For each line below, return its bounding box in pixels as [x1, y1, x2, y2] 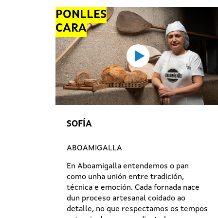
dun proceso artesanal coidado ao [67, 194, 185, 202]
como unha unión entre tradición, [67, 173, 184, 181]
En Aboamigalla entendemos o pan [67, 162, 189, 170]
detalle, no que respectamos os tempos [67, 205, 208, 213]
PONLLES [55, 9, 107, 21]
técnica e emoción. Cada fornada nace [67, 183, 200, 192]
